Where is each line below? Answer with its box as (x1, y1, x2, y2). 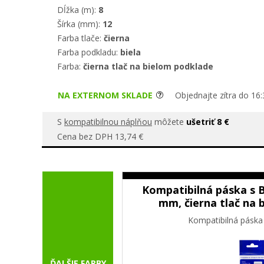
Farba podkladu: (57, 47, 120, 58)
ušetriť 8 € (186, 116, 229, 127)
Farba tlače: (57, 32, 104, 44)
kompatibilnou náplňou (64, 116, 152, 127)
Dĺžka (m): (57, 4, 98, 15)
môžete (152, 116, 186, 127)
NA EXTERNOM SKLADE (58, 90, 155, 101)
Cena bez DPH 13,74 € (57, 131, 143, 142)
